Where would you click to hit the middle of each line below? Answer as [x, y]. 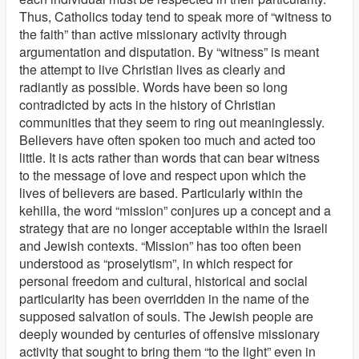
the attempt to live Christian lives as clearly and [152, 69]
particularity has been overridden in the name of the [164, 298]
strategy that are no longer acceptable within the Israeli [173, 228]
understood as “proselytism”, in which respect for [156, 263]
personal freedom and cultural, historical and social [163, 281]
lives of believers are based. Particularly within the [161, 193]
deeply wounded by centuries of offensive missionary [169, 334]
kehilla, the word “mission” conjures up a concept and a [175, 210]
